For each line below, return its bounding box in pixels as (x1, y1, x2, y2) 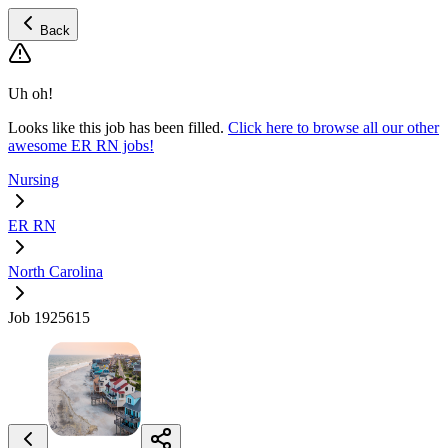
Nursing (8, 171, 59, 188)
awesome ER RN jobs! (8, 137, 154, 154)
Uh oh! (8, 85, 53, 102)
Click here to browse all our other (228, 119, 439, 136)
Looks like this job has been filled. (8, 119, 224, 136)
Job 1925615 (8, 309, 90, 326)
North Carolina (8, 263, 103, 280)
